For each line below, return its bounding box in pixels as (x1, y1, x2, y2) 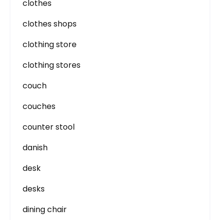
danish (23, 142, 48, 153)
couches (23, 101, 55, 112)
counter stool (23, 121, 75, 133)
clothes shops (23, 18, 77, 29)
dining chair (23, 204, 67, 215)
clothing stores (23, 59, 81, 71)
